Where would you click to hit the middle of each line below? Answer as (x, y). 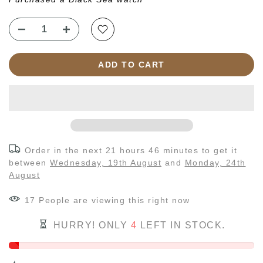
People (54, 200)
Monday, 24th (215, 162)
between (29, 162)
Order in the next (65, 150)
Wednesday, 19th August (106, 162)
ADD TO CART (131, 64)
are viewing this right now (130, 200)
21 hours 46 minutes (152, 150)
